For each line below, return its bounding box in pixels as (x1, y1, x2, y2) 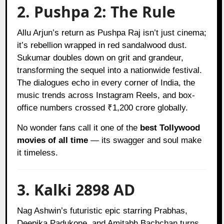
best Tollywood (140, 122, 200, 132)
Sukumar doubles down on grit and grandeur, (17, 52, 184, 62)
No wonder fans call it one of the (17, 122, 140, 132)
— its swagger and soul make (88, 135, 202, 145)
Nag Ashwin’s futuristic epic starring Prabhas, (17, 205, 188, 215)
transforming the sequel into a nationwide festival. (17, 65, 202, 75)
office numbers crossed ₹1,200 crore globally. (17, 102, 188, 112)
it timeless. (17, 147, 58, 157)
